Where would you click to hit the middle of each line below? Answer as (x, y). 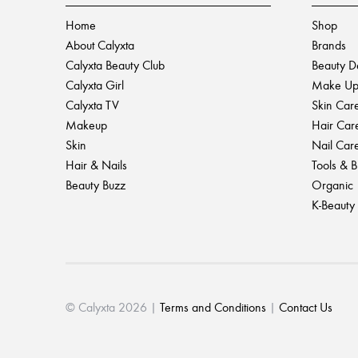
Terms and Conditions (213, 308)
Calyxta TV (92, 105)
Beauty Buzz (95, 185)
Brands (328, 46)
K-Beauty (333, 205)
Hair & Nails (96, 165)
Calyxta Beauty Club (115, 66)
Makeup (86, 125)
